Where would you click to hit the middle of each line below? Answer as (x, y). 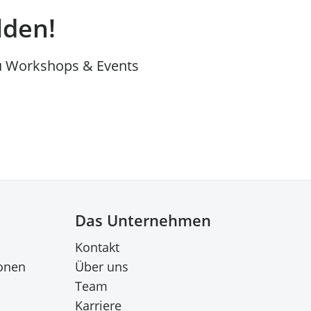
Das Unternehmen (143, 220)
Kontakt (97, 247)
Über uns (102, 266)
